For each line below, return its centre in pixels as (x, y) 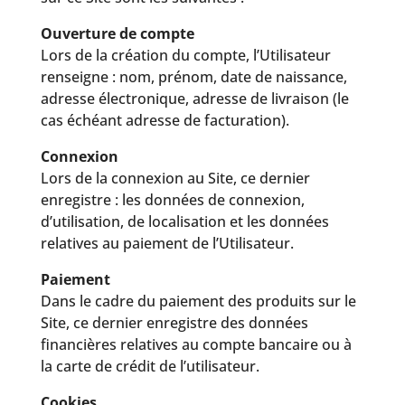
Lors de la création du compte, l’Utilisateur (185, 55)
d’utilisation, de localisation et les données (184, 221)
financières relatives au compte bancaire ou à (196, 344)
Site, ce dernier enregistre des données (174, 323)
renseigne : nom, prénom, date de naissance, (193, 77)
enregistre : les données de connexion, (172, 200)
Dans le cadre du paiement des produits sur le (198, 301)
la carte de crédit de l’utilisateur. (150, 366)
